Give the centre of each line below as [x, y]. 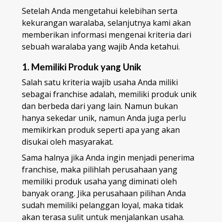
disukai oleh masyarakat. [68, 142]
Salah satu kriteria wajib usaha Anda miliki [100, 83]
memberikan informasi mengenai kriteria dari [107, 34]
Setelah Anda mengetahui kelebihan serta [100, 11]
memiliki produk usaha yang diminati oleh [99, 182]
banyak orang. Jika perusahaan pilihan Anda [104, 194]
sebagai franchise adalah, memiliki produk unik [109, 94]
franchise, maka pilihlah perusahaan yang [100, 170]
